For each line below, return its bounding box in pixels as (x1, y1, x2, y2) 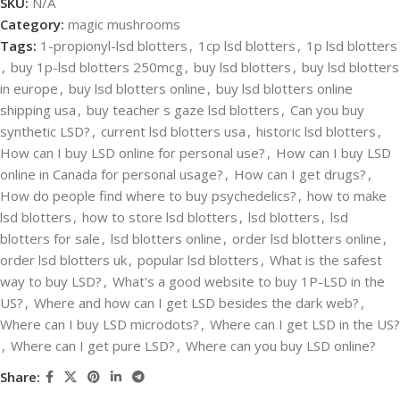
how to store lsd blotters (82, 207, 237, 226)
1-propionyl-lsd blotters (40, 36, 187, 54)
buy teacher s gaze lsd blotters (87, 100, 279, 119)
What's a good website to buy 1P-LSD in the (112, 271, 385, 290)
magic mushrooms (68, 14, 180, 33)
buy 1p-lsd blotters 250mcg (11, 57, 183, 76)
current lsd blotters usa (101, 121, 246, 140)
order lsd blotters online (232, 229, 381, 247)
